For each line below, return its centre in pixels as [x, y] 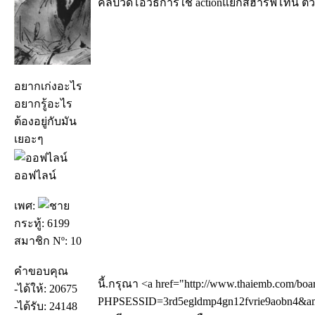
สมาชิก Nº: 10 [48, 240]
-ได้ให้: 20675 [46, 288]
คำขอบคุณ [41, 271]
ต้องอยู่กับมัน [45, 121]
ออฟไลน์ [35, 175]
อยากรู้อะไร [43, 103]
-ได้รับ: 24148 [46, 306]
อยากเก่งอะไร [48, 86]
